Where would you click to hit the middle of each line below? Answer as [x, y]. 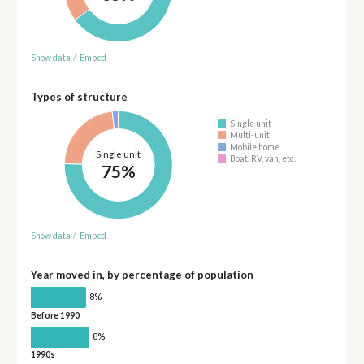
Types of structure [79, 97]
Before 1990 [55, 315]
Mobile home [255, 147]
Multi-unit [250, 135]
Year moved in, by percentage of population [142, 274]
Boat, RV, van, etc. [263, 159]
